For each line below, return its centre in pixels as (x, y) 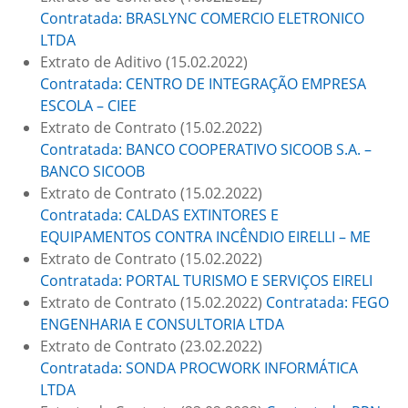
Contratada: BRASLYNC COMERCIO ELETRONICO (202, 18)
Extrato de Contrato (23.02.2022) (151, 346)
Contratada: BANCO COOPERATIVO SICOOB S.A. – (206, 149)
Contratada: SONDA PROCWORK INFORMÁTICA (199, 368)
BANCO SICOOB (92, 171)
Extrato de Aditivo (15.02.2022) (144, 62)
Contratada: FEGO (327, 302)
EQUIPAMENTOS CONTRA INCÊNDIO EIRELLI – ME (205, 237)
